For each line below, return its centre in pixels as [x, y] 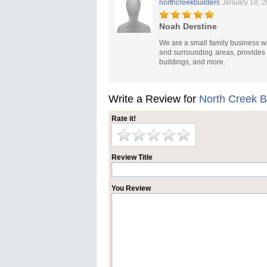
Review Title [132, 157]
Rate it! [124, 119]
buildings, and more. [192, 62]
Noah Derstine [188, 26]
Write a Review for [154, 99]
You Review [131, 188]
